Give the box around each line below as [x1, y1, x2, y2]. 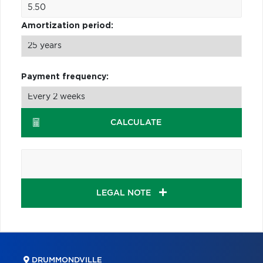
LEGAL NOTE [96, 188, 153, 197]
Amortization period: [21, 21, 113, 30]
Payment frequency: [21, 72, 109, 81]
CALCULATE [110, 118, 162, 127]
